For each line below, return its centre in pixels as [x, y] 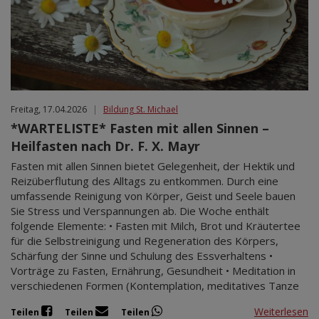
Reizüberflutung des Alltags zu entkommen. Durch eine [145, 181]
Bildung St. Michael [141, 110]
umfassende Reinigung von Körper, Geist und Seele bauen [153, 196]
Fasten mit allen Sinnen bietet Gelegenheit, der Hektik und [153, 166]
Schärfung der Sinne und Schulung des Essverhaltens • [142, 256]
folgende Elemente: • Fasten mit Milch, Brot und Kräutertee [156, 226]
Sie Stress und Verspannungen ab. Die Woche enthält [140, 211]
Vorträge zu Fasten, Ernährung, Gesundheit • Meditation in [153, 271]
